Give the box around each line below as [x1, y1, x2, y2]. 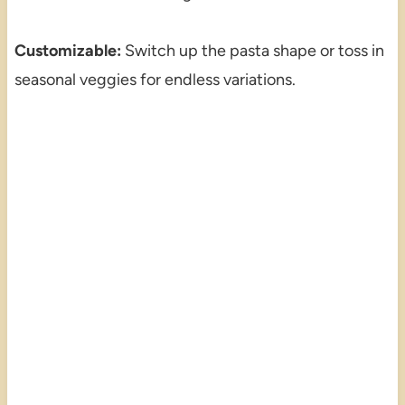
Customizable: [14, 40, 121, 61]
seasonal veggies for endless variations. [14, 69, 296, 89]
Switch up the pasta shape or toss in [120, 40, 384, 61]
